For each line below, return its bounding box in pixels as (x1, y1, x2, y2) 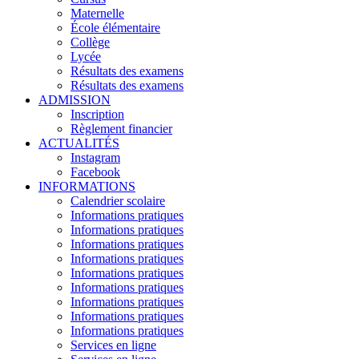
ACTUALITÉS (38, 135, 119, 150)
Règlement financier (71, 121, 172, 135)
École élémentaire (71, 20, 160, 34)
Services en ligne (71, 337, 156, 352)
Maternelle (71, 6, 124, 20)
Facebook (71, 164, 120, 179)
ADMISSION (38, 92, 111, 107)
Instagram (71, 150, 120, 164)
